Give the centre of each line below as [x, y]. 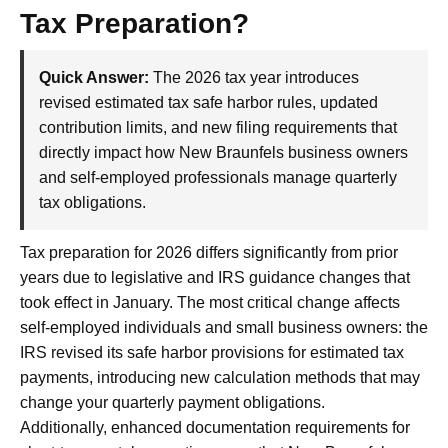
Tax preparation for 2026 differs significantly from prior [209, 253]
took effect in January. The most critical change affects [210, 303]
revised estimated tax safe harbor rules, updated [208, 103]
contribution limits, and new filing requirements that [218, 128]
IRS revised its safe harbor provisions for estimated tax [212, 353]
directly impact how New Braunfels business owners [223, 153]
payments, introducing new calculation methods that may [220, 378]
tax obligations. [92, 203]
